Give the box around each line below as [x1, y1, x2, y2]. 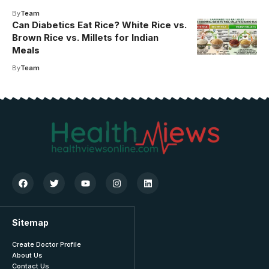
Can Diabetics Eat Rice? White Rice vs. [12, 19, 187, 31]
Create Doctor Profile [12, 240, 81, 249]
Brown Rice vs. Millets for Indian [12, 32, 159, 44]
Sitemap [12, 217, 49, 228]
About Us [12, 251, 43, 260]
